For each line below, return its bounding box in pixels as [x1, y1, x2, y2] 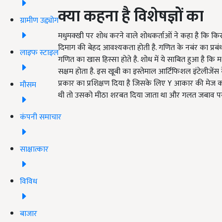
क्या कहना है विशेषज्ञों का [58, 3, 204, 30]
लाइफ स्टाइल [20, 46, 58, 59]
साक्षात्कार [20, 142, 49, 156]
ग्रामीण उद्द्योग [20, 13, 58, 27]
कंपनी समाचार [20, 110, 61, 124]
